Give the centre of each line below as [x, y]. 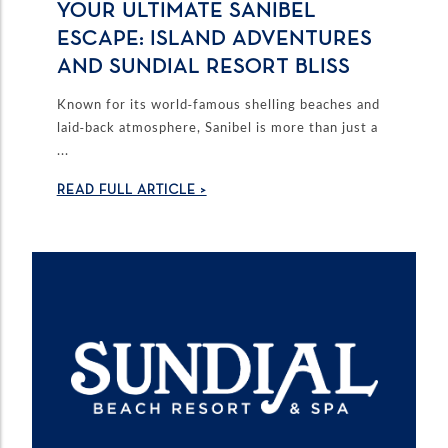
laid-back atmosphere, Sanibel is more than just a [217, 127]
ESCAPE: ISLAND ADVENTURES [214, 39]
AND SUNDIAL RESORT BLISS [203, 67]
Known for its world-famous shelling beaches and [218, 104]
